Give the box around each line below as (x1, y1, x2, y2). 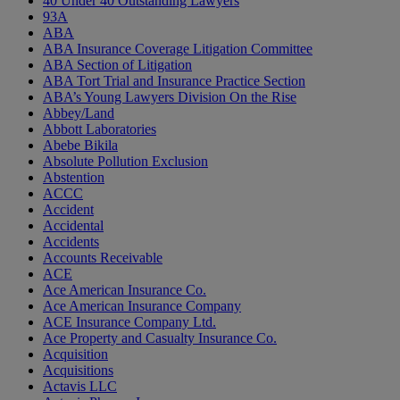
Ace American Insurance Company (43, 298, 241, 314)
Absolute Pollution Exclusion (43, 154, 208, 170)
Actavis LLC (43, 379, 117, 395)
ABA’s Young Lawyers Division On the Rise (43, 89, 296, 105)
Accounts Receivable (43, 250, 162, 266)
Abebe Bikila (43, 137, 118, 154)
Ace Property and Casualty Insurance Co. (43, 330, 277, 346)
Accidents (43, 234, 99, 250)
